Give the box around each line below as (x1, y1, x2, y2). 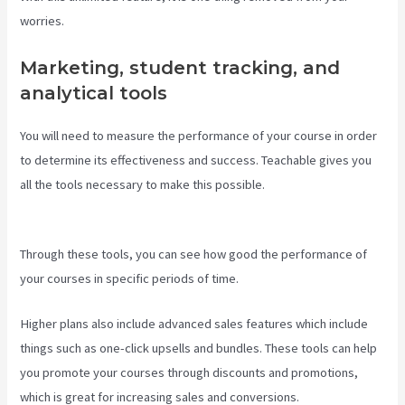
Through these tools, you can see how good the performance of (20, 246, 368, 263)
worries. (20, 13, 65, 30)
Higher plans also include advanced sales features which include (20, 316, 369, 333)
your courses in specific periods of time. (20, 270, 240, 287)
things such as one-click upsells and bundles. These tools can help (20, 340, 378, 357)
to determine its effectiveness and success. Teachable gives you (20, 151, 372, 168)
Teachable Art (268, 175, 343, 193)
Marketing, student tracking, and (20, 56, 341, 79)
